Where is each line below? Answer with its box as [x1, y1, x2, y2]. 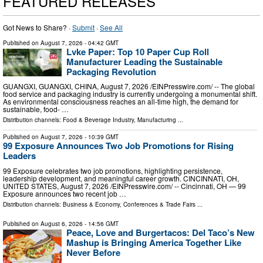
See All [100, 22, 123, 32]
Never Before [66, 246, 120, 259]
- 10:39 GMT [83, 133, 119, 141]
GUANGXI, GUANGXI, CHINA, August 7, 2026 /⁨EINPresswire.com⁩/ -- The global [3, 81, 255, 92]
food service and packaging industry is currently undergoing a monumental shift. [3, 89, 257, 99]
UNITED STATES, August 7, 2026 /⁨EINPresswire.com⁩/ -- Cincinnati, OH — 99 [3, 181, 246, 191]
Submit [72, 22, 95, 32]
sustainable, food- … [3, 104, 69, 114]
